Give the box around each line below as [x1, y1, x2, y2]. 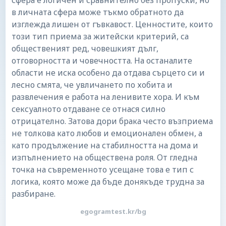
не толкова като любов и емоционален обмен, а [12, 128, 202, 139]
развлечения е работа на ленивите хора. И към [12, 91, 200, 102]
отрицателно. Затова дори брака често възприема [12, 116, 213, 127]
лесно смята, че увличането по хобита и [12, 79, 173, 90]
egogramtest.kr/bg [80, 207, 146, 216]
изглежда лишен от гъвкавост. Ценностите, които [12, 19, 213, 30]
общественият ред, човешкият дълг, [12, 43, 158, 54]
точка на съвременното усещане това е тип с [12, 164, 194, 175]
